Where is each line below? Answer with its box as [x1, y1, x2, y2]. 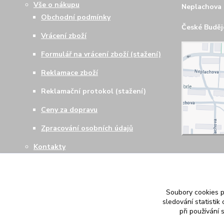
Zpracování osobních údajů [41, 123, 133, 133]
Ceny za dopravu [41, 104, 97, 114]
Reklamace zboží [41, 67, 98, 77]
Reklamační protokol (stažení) [41, 86, 146, 96]
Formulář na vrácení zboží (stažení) [41, 49, 161, 59]
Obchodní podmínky [41, 12, 110, 22]
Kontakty [33, 141, 65, 151]
